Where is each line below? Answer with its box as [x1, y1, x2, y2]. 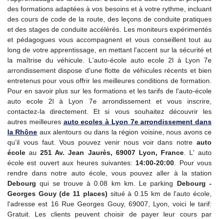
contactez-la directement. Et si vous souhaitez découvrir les [7, 108, 212, 115]
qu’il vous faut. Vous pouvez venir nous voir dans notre [7, 138, 197, 146]
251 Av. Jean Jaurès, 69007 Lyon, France [40, 149, 184, 156]
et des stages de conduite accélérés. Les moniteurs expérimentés [7, 25, 212, 33]
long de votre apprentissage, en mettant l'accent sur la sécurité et [7, 46, 212, 54]
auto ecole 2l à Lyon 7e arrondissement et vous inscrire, [7, 97, 212, 105]
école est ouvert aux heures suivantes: [7, 159, 136, 167]
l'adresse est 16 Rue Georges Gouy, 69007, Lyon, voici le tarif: [7, 200, 212, 208]
